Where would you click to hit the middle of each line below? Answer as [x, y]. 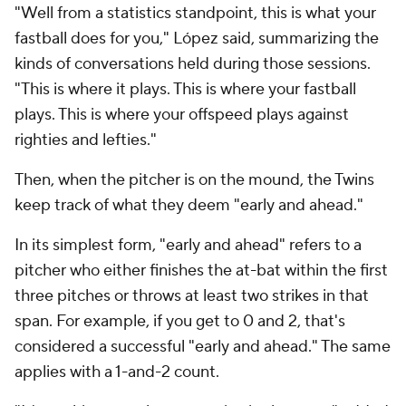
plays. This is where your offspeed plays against [182, 115]
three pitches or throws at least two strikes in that [192, 296]
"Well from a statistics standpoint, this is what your [195, 13]
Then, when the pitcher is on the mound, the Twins [194, 180]
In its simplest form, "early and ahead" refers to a [188, 245]
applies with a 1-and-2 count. [119, 372]
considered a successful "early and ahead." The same [203, 347]
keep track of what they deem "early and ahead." [191, 205]
